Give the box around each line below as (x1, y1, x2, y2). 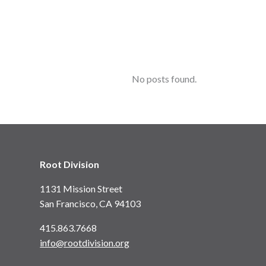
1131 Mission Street (40, 183, 123, 195)
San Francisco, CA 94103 (40, 198, 141, 210)
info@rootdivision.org (40, 237, 130, 249)
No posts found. (131, 73, 197, 85)
